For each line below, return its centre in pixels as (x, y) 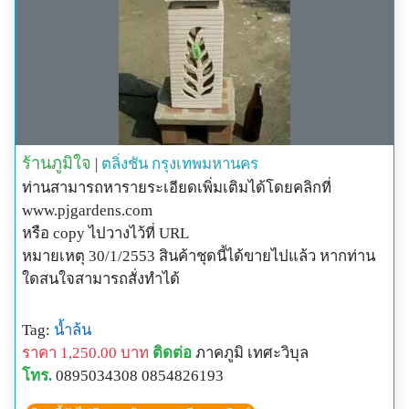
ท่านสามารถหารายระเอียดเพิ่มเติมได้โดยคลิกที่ (177, 187)
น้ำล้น (73, 330)
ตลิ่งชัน (125, 163)
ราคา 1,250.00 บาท (85, 352)
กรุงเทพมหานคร (205, 163)
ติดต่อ (172, 352)
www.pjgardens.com (87, 210)
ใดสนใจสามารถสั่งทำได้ (101, 278)
